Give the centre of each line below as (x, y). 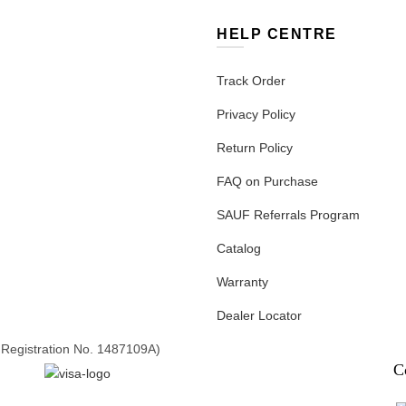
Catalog (239, 249)
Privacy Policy (256, 115)
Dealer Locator (259, 316)
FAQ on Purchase (267, 182)
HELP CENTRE (277, 34)
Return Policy (255, 148)
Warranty (242, 282)
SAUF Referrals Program (288, 215)
